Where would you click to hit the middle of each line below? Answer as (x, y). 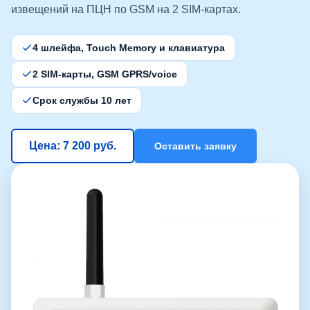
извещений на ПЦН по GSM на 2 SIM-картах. (126, 9)
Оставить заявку (195, 146)
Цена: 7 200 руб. (73, 146)
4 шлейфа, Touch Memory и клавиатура (129, 48)
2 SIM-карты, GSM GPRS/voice (105, 74)
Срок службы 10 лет (82, 100)
